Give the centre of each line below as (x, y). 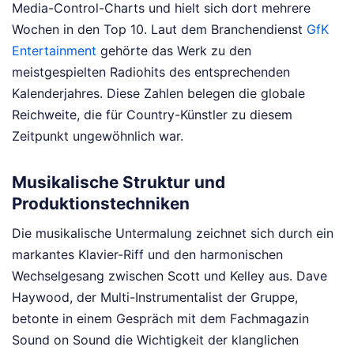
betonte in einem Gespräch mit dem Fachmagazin (160, 318)
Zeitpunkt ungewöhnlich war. (98, 136)
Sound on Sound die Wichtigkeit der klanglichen (155, 339)
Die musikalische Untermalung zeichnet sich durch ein (173, 233)
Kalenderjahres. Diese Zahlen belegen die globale (158, 94)
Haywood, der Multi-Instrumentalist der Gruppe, (155, 297)
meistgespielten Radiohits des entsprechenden (151, 72)
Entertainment (54, 51)
